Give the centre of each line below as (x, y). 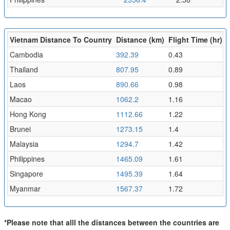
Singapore (26, 173)
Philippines (27, 158)
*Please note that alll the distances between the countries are (111, 222)
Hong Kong (28, 114)
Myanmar (25, 188)
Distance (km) (140, 39)
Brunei (20, 129)
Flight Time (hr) (195, 39)
